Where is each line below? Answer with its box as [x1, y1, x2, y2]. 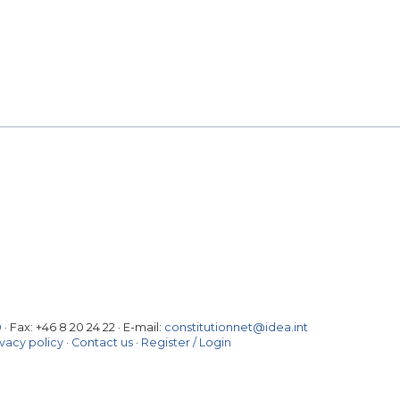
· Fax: [2, 321, 36, 335]
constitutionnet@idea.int [164, 321, 308, 335]
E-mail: [123, 321, 164, 335]
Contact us [71, 336, 133, 350]
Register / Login [141, 336, 231, 350]
